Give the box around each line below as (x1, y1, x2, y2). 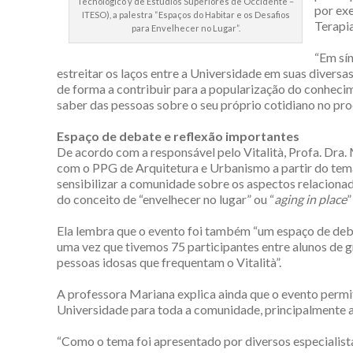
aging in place (274, 191, 347, 206)
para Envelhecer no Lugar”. (131, 23, 240, 34)
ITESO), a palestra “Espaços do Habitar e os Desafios (81, 9, 290, 20)
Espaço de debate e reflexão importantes (57, 128, 299, 143)
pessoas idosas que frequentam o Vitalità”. (57, 254, 281, 269)
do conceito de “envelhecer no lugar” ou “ (57, 191, 274, 206)
